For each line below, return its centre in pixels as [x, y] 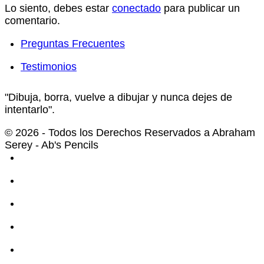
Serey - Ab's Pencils [52, 145]
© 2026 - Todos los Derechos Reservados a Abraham [130, 133]
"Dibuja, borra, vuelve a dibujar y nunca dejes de [118, 98]
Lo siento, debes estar [58, 9]
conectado [136, 9]
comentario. [32, 21]
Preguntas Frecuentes [73, 44]
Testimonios [49, 67]
